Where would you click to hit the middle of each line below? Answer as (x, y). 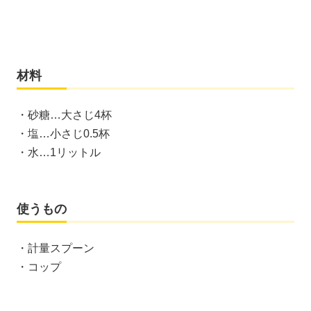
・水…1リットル (59, 152)
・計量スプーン (56, 248)
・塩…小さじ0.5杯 (63, 133)
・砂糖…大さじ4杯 (64, 115)
